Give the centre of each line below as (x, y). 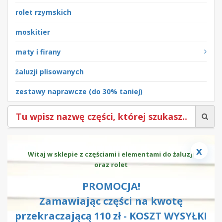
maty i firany (38, 52)
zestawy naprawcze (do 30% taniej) (79, 91)
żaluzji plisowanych (50, 72)
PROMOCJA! (111, 186)
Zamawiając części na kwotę (111, 201)
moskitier (33, 32)
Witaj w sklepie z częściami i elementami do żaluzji (111, 154)
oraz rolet (111, 165)
